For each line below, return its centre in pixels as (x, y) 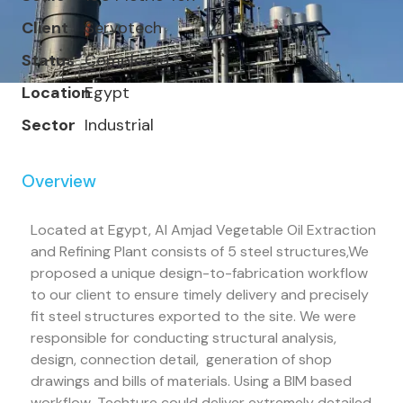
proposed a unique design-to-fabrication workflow (199, 273)
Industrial (119, 125)
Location (56, 93)
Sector (48, 125)
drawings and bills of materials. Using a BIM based (191, 381)
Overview (58, 182)
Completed (126, 61)
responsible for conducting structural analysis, (183, 338)
